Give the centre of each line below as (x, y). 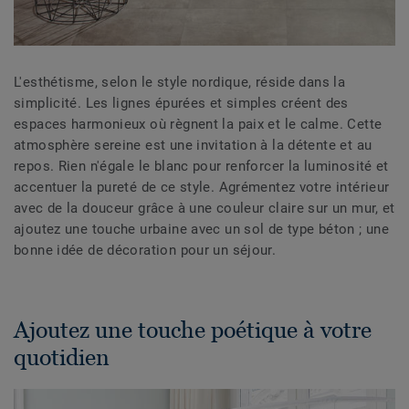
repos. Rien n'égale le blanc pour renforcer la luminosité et (201, 167)
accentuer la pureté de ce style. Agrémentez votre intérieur (202, 188)
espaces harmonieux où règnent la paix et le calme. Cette (198, 125)
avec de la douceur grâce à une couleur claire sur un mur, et (204, 209)
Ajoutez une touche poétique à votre (193, 330)
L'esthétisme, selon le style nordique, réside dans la (180, 83)
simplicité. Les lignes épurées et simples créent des (181, 104)
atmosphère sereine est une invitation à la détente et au (193, 146)
